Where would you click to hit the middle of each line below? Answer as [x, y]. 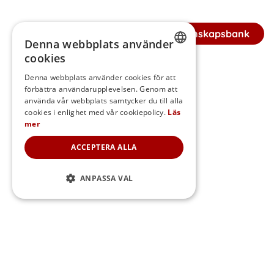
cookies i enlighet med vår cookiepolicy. [95, 112]
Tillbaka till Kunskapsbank [188, 33]
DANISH [149, 111]
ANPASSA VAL [107, 178]
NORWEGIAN [157, 131]
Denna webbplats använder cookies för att [100, 77]
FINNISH [150, 90]
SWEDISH [151, 69]
